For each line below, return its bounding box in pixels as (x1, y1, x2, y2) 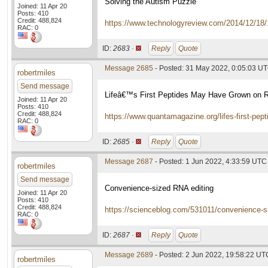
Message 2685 (105, 64, 153, 72)
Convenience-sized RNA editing (105, 184, 214, 193)
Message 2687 (105, 157, 153, 166)
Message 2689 (105, 251, 153, 259)
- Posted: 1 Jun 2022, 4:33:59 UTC (153, 157, 267, 166)
